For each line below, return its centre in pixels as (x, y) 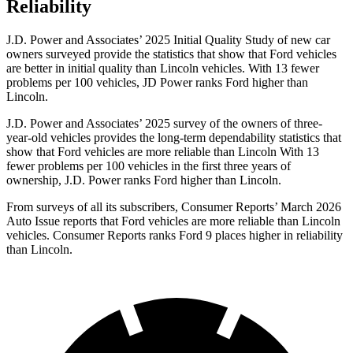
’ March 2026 (308, 207)
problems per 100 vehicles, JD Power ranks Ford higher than (157, 83)
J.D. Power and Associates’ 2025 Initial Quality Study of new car (168, 40)
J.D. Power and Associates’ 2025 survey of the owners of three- (164, 124)
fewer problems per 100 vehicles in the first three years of (149, 166)
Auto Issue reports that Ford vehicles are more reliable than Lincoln (173, 221)
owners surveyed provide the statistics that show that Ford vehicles (171, 54)
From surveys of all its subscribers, (94, 207)
